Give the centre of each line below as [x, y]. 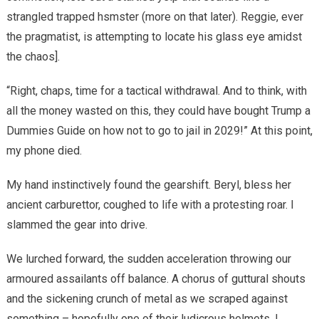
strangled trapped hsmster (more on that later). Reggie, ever [155, 16]
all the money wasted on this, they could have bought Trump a [158, 110]
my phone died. [44, 150]
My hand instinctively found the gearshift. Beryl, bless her [148, 184]
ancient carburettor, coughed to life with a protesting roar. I [150, 204]
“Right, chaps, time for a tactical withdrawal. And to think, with [156, 90]
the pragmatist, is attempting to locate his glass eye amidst [154, 36]
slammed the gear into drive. [77, 224]
